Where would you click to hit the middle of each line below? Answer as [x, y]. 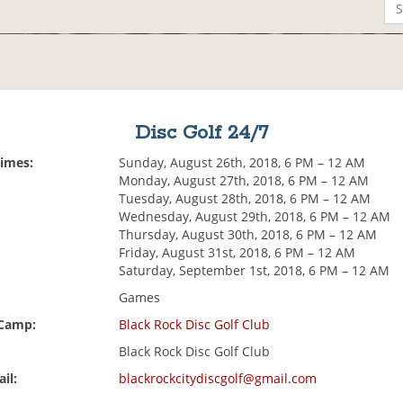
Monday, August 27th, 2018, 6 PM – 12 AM [244, 181]
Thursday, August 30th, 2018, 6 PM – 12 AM [248, 235]
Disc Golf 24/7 [201, 134]
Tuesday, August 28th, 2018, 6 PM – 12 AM [245, 199]
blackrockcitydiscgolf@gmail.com [218, 379]
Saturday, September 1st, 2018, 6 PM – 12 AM [255, 271]
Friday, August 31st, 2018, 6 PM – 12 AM [237, 253]
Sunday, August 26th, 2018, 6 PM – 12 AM [242, 163]
